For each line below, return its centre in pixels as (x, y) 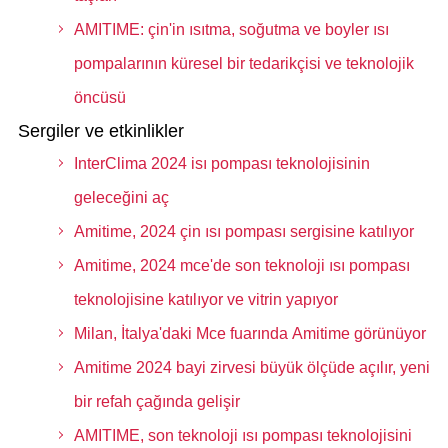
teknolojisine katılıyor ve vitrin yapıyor (205, 299)
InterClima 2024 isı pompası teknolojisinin (221, 163)
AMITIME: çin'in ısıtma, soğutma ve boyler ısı (231, 29)
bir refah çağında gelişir (156, 401)
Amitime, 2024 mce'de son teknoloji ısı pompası (241, 265)
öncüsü (99, 97)
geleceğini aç (121, 197)
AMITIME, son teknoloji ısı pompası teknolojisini (242, 435)
